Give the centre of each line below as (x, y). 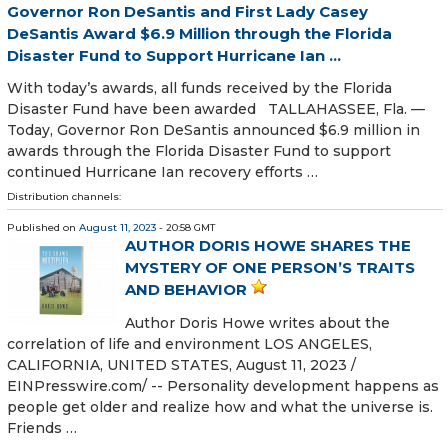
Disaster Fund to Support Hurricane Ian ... (174, 56)
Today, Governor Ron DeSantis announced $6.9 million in (213, 130)
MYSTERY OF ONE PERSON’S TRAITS (270, 268)
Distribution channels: (64, 197)
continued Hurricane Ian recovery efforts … (162, 172)
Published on (43, 228)
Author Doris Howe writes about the (257, 322)
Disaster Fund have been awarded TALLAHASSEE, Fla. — (216, 109)
